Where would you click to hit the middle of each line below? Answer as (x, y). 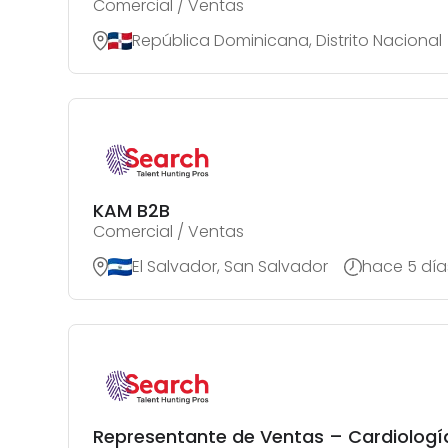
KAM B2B (131, 210)
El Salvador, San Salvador (230, 266)
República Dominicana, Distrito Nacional (287, 40)
